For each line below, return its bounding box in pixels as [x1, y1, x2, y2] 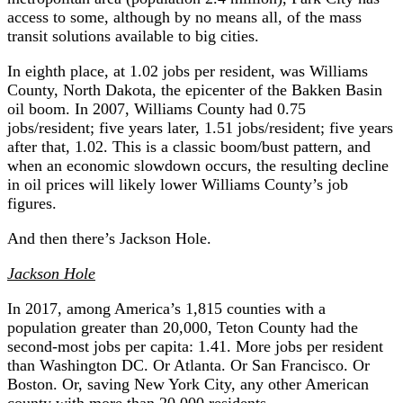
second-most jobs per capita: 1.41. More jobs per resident [7, 336, 383, 355]
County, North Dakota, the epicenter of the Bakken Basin [7, 80, 382, 99]
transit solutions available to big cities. [7, 26, 259, 45]
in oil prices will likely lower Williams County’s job [7, 175, 348, 193]
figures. [7, 193, 57, 212]
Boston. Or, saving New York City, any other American [7, 374, 369, 393]
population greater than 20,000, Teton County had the [7, 318, 358, 336]
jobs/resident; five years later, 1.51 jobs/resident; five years [7, 118, 393, 137]
